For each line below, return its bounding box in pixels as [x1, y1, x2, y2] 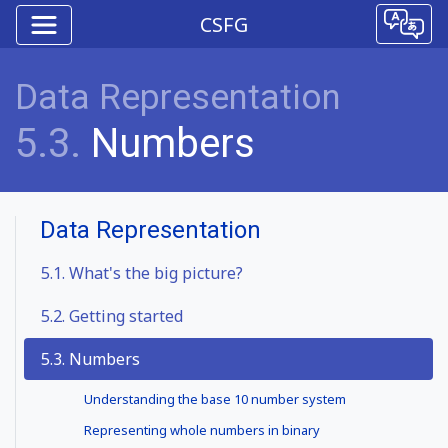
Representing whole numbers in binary [84, 421, 321, 440]
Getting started [65, 305, 183, 327]
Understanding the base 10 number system [84, 389, 347, 408]
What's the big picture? [65, 262, 243, 284]
